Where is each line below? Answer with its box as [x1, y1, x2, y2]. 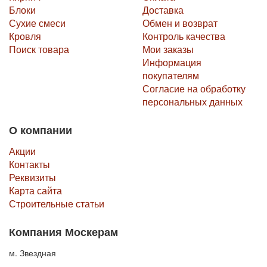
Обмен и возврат [142, 15, 218, 30]
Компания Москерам [9, 223, 118, 240]
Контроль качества [142, 29, 225, 43]
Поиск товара [9, 42, 69, 56]
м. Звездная [9, 246, 56, 259]
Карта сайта [9, 183, 62, 197]
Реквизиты [9, 170, 56, 184]
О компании [9, 122, 72, 138]
